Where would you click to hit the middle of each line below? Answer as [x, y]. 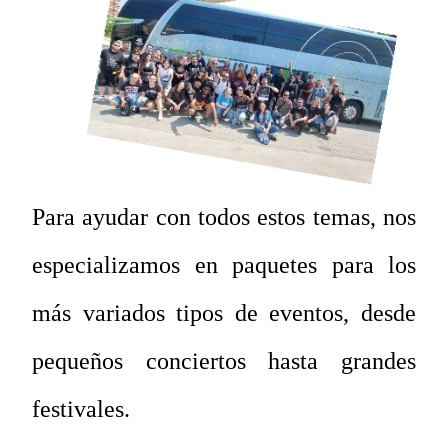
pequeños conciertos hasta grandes [224, 360]
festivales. [81, 408]
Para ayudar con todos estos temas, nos [224, 216]
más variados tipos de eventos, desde [224, 312]
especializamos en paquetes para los [224, 264]
